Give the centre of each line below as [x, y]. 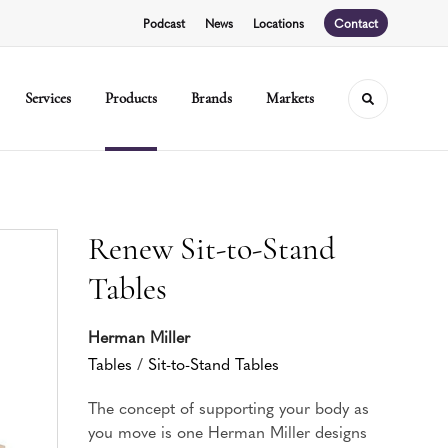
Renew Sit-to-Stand [211, 248]
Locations [278, 23]
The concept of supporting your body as [228, 407]
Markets [290, 98]
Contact [356, 23]
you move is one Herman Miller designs [227, 431]
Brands [212, 98]
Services [48, 98]
